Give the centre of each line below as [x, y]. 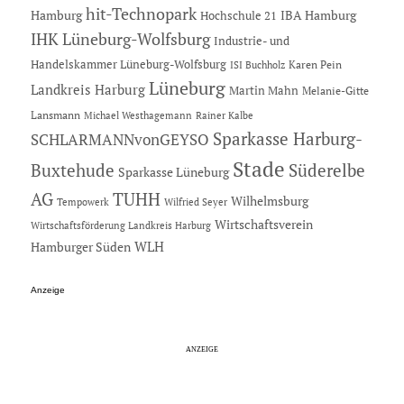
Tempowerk [83, 201]
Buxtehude [72, 170]
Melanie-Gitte [335, 90]
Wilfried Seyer [195, 201]
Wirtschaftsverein [263, 224]
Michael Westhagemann [138, 115]
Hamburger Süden [80, 246]
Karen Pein [315, 64]
